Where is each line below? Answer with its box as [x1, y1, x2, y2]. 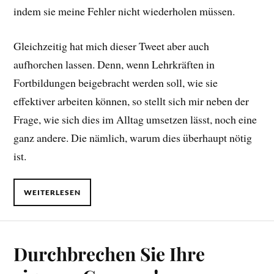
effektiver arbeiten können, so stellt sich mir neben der [13, 93, 250, 108]
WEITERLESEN [24, 187, 81, 197]
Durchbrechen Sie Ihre [13, 241, 206, 265]
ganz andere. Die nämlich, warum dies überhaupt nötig [13, 130, 253, 145]
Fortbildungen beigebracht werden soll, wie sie [13, 75, 218, 90]
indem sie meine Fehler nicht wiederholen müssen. [13, 4, 235, 19]
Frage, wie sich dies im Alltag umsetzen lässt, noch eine [13, 111, 257, 127]
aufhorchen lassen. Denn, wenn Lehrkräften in [13, 56, 215, 72]
